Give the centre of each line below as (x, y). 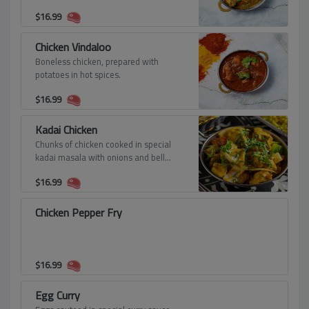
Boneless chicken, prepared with (97, 61)
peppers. (52, 170)
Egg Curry (58, 295)
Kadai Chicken (66, 130)
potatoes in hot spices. (78, 74)
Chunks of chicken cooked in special (103, 144)
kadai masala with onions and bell (100, 157)
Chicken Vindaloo (73, 47)
